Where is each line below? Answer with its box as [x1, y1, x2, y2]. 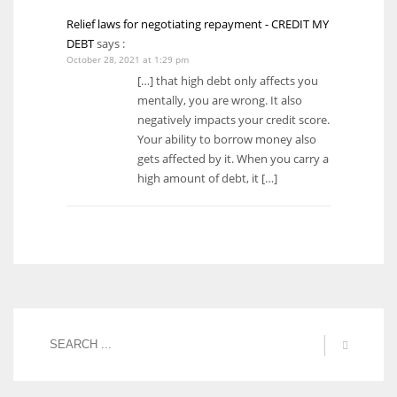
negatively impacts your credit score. [137, 111, 330, 128]
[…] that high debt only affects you [137, 72, 318, 89]
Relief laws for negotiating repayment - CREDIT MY [66, 15, 329, 32]
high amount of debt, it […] [137, 169, 277, 186]
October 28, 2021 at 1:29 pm [66, 52, 189, 66]
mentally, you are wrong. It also [137, 91, 302, 108]
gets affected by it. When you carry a [137, 150, 329, 167]
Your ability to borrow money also [137, 130, 316, 147]
